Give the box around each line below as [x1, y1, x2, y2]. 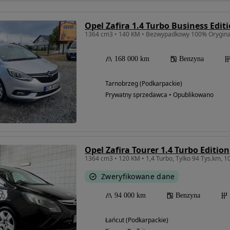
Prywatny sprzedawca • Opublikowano [105, 90, 214, 100]
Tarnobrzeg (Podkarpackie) [105, 79, 182, 88]
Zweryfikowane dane [101, 171, 175, 182]
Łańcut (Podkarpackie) [105, 216, 168, 225]
